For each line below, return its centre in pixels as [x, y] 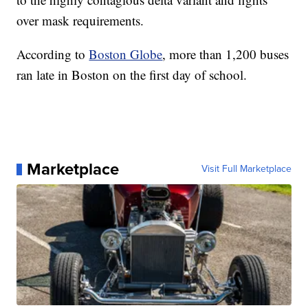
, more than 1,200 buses [226, 54]
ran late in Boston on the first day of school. [132, 75]
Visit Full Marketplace [246, 169]
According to [53, 54]
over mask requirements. [80, 21]
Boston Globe [126, 54]
